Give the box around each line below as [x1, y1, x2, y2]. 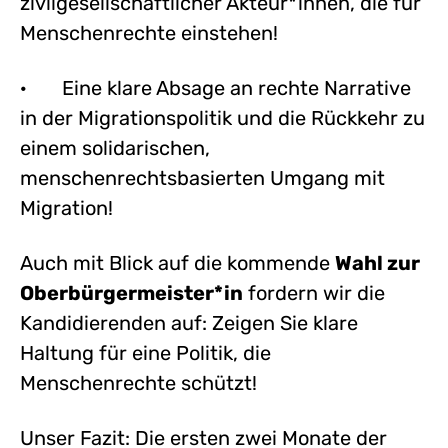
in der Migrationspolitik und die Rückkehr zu [20, 105, 425, 130]
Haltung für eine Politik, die [20, 340, 271, 365]
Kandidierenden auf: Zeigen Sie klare [20, 310, 358, 335]
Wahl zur [335, 250, 420, 275]
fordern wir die [243, 280, 385, 305]
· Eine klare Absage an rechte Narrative [20, 75, 411, 100]
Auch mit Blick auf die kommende [20, 250, 335, 275]
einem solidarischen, [20, 135, 210, 160]
